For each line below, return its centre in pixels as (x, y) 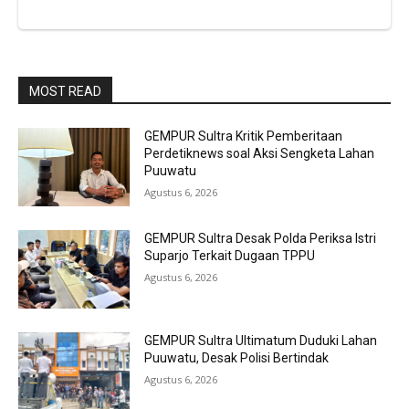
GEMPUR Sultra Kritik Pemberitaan (244, 136)
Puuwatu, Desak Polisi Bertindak (237, 357)
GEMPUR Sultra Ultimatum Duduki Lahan (261, 340)
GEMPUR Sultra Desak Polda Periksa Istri (261, 239)
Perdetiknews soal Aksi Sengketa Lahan (260, 154)
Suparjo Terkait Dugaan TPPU (230, 256)
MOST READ (65, 92)
